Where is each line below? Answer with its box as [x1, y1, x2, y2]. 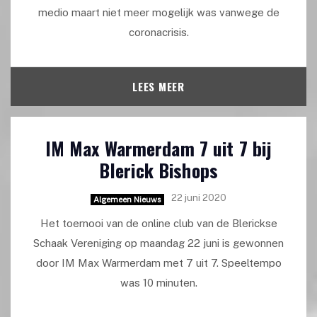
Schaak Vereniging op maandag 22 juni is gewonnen [33, 237, 284, 250]
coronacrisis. [128, 25, 189, 38]
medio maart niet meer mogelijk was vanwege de [38, 6, 279, 18]
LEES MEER [132, 78, 185, 94]
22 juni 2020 [171, 191, 227, 203]
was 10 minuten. [120, 277, 197, 289]
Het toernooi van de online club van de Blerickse [40, 217, 277, 230]
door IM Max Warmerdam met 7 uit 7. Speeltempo [35, 257, 282, 270]
